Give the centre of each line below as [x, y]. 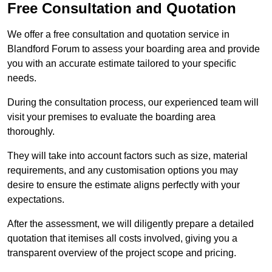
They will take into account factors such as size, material [127, 156]
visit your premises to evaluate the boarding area [111, 117]
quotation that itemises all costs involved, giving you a [122, 239]
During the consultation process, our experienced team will [133, 103]
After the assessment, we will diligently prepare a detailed [131, 224]
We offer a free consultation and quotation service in [118, 35]
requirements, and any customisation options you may [123, 171]
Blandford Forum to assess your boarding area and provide [134, 49]
